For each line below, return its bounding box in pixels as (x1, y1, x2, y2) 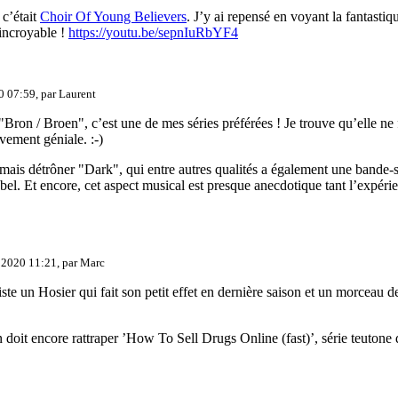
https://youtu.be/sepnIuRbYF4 (68, 25, 238, 41)
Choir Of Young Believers (40, 9, 187, 25)
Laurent (59, 87, 96, 101)
